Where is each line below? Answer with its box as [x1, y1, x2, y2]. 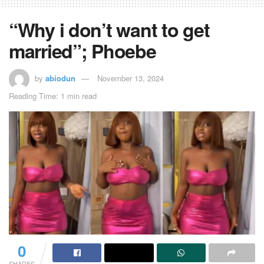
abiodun [45, 72, 75, 84]
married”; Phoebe [9, 37, 156, 65]
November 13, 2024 [97, 72, 164, 84]
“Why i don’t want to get [9, 16, 210, 44]
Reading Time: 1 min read [9, 90, 97, 102]
